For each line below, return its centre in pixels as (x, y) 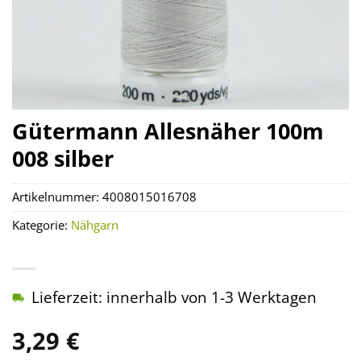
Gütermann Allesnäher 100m (168, 131)
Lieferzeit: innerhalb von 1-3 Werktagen (174, 297)
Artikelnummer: (57, 197)
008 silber (63, 158)
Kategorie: (41, 226)
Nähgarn (95, 226)
